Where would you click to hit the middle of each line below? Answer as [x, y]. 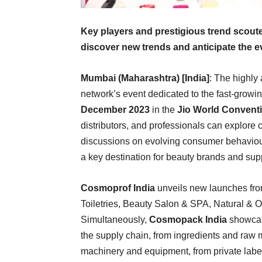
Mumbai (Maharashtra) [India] [145, 78]
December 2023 [115, 110]
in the [162, 110]
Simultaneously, [115, 220]
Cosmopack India [188, 220]
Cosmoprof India [118, 188]
